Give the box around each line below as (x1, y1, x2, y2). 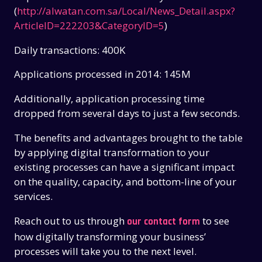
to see (202, 214, 230, 228)
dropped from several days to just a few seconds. (14, 106, 240, 120)
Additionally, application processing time (14, 92, 205, 106)
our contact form (127, 215, 201, 229)
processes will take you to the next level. (14, 244, 197, 258)
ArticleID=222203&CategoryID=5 (14, 18, 165, 32)
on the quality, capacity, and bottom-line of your (14, 175, 237, 189)
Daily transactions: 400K (14, 43, 126, 57)
